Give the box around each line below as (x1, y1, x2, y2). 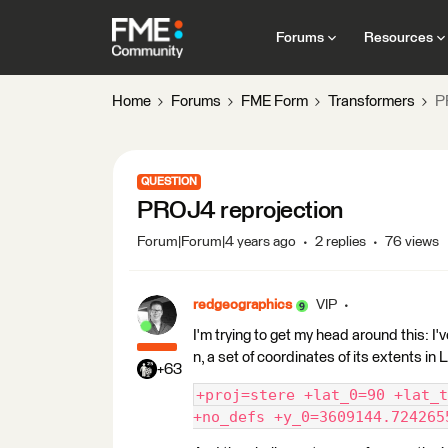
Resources (363, 30, 433, 45)
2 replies (315, 235, 366, 249)
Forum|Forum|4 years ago (137, 235, 296, 249)
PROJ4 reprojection (137, 199, 343, 223)
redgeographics (193, 298, 292, 312)
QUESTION (141, 176, 197, 187)
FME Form (241, 94, 308, 109)
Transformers (328, 94, 415, 109)
